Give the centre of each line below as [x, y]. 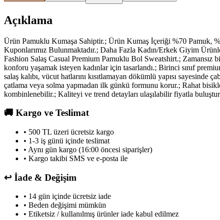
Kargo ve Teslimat [51, 113]
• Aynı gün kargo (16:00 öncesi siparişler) [88, 150]
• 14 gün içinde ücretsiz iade [67, 196]
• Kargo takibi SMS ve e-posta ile [76, 158]
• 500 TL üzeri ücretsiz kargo [69, 132]
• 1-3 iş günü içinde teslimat [67, 141]
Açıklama [28, 20]
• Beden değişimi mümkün [65, 205]
